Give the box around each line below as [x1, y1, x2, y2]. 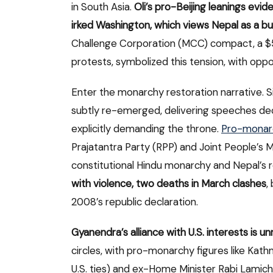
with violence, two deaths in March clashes [71, 176, 266, 190]
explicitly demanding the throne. [71, 121, 221, 135]
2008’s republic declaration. [71, 194, 198, 208]
